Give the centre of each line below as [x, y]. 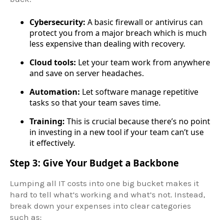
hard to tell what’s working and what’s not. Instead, [108, 194]
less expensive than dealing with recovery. [107, 44]
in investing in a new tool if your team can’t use [117, 132]
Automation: [55, 92]
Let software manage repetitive [139, 92]
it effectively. [52, 143]
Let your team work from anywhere [143, 63]
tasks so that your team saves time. [95, 103]
